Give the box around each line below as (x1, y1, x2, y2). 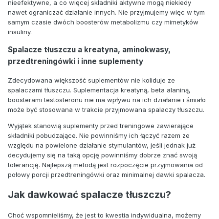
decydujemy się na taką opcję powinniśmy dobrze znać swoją (8, 151, 197, 159)
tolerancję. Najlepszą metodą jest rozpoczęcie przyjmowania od (8, 160, 203, 169)
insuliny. (8, 28, 32, 36)
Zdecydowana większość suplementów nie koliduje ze (8, 76, 175, 84)
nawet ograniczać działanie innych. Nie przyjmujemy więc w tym (8, 8, 205, 17)
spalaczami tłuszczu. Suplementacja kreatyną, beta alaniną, (8, 86, 191, 94)
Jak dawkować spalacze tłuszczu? (8, 188, 171, 200)
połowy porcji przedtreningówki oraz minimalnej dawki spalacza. (8, 170, 205, 178)
